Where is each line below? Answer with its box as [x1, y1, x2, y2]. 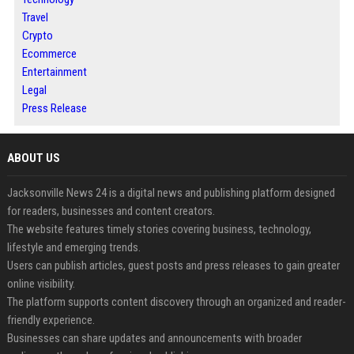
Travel [21, 10, 48, 24]
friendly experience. [6, 313, 95, 327]
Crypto [21, 28, 53, 43]
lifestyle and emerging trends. [6, 240, 141, 254]
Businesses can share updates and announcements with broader [6, 331, 302, 345]
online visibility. [6, 277, 75, 291]
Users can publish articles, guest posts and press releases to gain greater [6, 258, 340, 273]
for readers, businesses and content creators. [6, 204, 215, 218]
